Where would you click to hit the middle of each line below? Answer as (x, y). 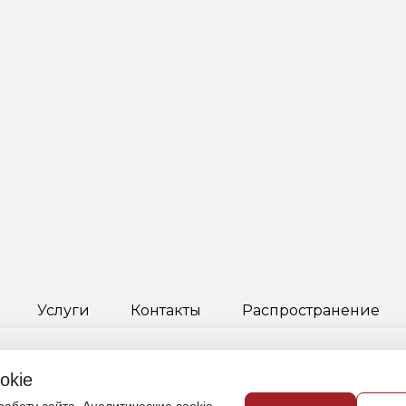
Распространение (310, 310)
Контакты (165, 310)
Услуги (63, 310)
